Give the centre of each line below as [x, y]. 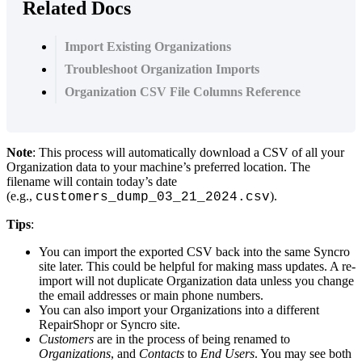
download [225, 152]
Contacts [162, 353]
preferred [217, 166]
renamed [255, 339]
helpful [177, 266]
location [263, 166]
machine [161, 166]
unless [276, 280]
